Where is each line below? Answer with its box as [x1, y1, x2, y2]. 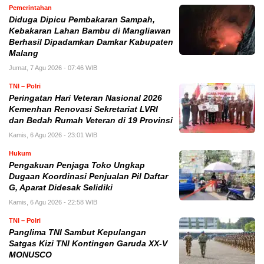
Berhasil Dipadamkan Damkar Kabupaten [9, 37, 173, 47]
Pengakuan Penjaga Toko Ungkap [9, 160, 145, 170]
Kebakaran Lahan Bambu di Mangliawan [9, 26, 171, 35]
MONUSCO [9, 250, 52, 259]
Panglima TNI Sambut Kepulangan [9, 227, 146, 237]
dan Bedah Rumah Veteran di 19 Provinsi [9, 115, 173, 125]
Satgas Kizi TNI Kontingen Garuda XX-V [9, 239, 167, 248]
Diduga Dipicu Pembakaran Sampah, [9, 15, 155, 24]
